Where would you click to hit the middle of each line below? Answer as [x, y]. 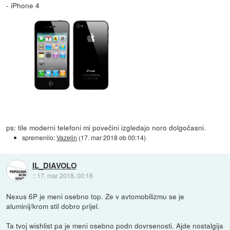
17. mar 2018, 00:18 [65, 176]
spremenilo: [40, 137]
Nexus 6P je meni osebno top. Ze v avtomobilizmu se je [95, 196]
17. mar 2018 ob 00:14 [112, 137]
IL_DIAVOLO [54, 166]
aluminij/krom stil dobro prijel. [53, 206]
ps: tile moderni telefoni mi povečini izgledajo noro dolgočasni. [106, 127]
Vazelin [67, 137]
